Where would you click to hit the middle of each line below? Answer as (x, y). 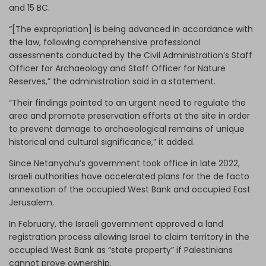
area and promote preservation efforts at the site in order (129, 115)
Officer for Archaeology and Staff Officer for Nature (117, 68)
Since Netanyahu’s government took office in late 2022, (124, 163)
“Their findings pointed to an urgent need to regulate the (127, 102)
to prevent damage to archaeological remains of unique (127, 129)
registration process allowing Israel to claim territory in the (129, 237)
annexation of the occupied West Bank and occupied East (130, 189)
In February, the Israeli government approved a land (116, 224)
